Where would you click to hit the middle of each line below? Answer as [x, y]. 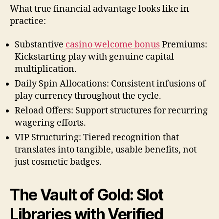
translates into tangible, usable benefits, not [106, 150]
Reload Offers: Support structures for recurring [111, 110]
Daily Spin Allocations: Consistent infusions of [110, 84]
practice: [28, 21]
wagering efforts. [50, 123]
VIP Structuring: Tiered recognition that [97, 137]
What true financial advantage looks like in [99, 9]
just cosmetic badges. [58, 162]
